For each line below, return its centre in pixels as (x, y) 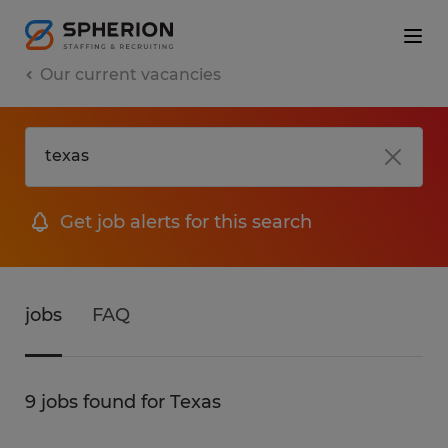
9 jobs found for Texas (123, 401)
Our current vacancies (130, 74)
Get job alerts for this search (186, 221)
